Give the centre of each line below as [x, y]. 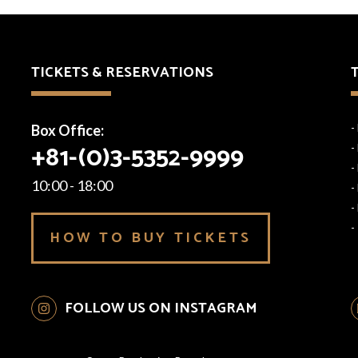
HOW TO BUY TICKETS [151, 239]
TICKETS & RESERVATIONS [123, 73]
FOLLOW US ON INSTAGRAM [161, 309]
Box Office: [68, 131]
